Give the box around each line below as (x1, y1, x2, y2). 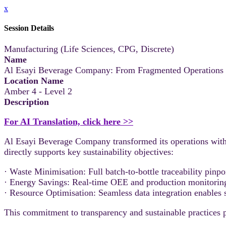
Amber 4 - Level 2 (4, 86, 72, 96)
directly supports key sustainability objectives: (4, 146, 174, 157)
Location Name (4, 75, 64, 86)
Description (4, 96, 49, 107)
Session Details (4, 24, 54, 33)
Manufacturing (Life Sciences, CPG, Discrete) (4, 43, 174, 54)
